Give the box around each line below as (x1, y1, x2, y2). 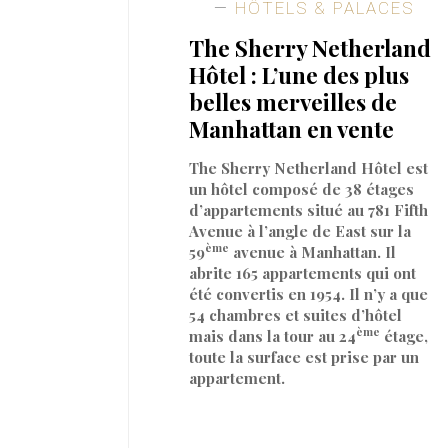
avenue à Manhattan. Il (229, 241, 397, 262)
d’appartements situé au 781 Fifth (189, 199, 429, 220)
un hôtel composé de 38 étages (189, 178, 415, 199)
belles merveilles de (189, 86, 398, 117)
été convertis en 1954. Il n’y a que (189, 283, 429, 304)
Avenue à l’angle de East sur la (189, 220, 412, 241)
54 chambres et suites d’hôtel (189, 304, 403, 325)
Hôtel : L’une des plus (189, 59, 410, 90)
